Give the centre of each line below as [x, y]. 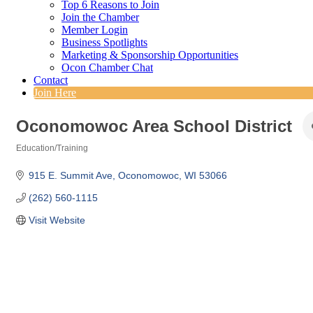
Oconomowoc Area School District [154, 126]
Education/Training [52, 148]
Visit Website [57, 220]
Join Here [55, 93]
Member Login [95, 30]
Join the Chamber [100, 17]
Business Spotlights [104, 43]
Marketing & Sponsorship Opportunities [150, 55]
